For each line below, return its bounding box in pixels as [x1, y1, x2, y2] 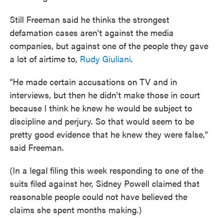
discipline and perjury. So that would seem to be [10, 115, 194, 127]
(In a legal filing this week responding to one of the [10, 164, 203, 176]
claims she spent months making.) [10, 203, 142, 216]
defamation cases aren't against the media [10, 26, 174, 38]
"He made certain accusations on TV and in [10, 75, 177, 88]
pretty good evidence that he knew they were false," [10, 128, 208, 140]
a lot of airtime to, [10, 53, 80, 65]
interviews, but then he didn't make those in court [10, 89, 200, 101]
